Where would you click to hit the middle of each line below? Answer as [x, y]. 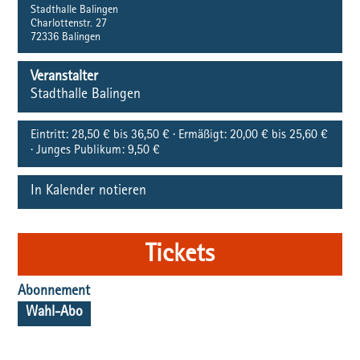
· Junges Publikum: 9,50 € [96, 151]
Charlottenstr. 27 [69, 24]
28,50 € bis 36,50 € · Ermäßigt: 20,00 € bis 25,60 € [198, 136]
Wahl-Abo [55, 313]
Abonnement [54, 292]
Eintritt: [50, 136]
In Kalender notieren [89, 192]
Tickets [180, 256]
